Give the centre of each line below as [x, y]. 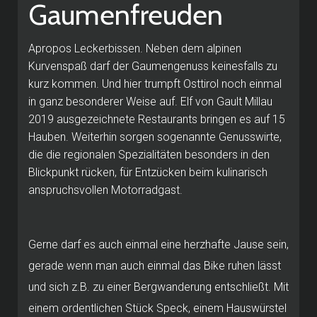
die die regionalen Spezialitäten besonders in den [149, 154]
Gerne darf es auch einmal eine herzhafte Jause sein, [158, 244]
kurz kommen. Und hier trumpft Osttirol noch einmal [155, 83]
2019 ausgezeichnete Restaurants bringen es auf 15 [157, 119]
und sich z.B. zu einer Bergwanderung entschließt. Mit [158, 287]
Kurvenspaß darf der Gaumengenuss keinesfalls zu [153, 66]
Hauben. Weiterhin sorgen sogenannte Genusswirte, [155, 137]
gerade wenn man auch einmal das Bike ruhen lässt [155, 265]
